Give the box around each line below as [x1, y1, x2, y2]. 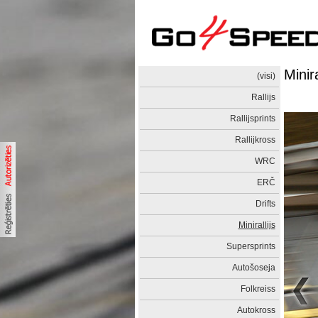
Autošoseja [231, 263, 275, 273]
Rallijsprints [229, 114, 275, 124]
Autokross [236, 305, 275, 315]
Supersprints [226, 241, 275, 251]
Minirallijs [238, 220, 275, 230]
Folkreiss [240, 284, 275, 294]
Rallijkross [234, 135, 275, 145]
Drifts [255, 199, 275, 209]
